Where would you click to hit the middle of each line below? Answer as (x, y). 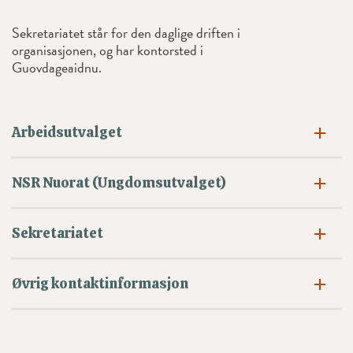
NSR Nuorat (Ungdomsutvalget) (119, 183)
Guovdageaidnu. (57, 68)
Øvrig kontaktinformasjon (100, 284)
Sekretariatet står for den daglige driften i (126, 33)
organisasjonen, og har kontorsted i (108, 50)
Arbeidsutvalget (67, 132)
